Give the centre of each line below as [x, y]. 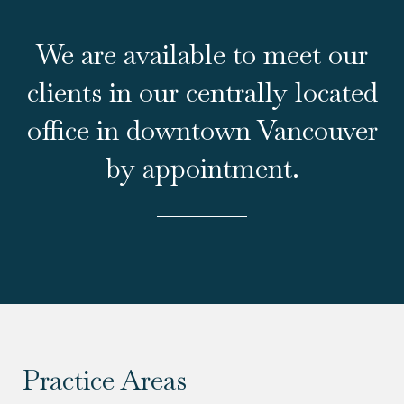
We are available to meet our [202, 55]
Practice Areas [105, 381]
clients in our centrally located [202, 93]
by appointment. [202, 169]
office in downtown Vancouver [202, 131]
